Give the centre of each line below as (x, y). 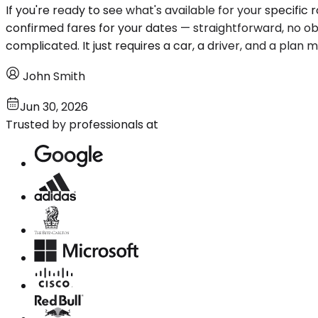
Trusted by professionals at (82, 124)
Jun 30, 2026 (54, 106)
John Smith (54, 76)
